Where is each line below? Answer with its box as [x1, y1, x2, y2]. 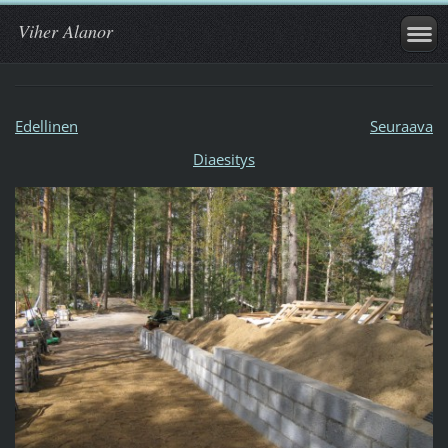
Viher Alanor [18, 19, 113, 43]
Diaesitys [193, 148, 255, 169]
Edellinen [14, 115, 78, 136]
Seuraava [369, 115, 433, 136]
